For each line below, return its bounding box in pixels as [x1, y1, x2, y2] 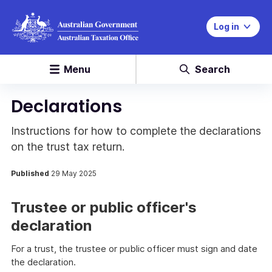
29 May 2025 [51, 169, 97, 178]
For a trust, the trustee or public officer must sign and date [11, 243, 257, 254]
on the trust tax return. [11, 140, 124, 153]
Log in [214, 21, 239, 32]
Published [11, 169, 51, 178]
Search [194, 63, 230, 75]
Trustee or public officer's [11, 199, 197, 216]
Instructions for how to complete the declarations [11, 124, 261, 137]
